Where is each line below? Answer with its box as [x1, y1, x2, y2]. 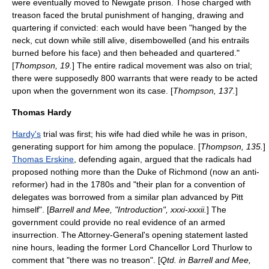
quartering [12, 23, 51, 32]
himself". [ [12, 205, 49, 214]
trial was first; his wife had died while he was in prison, [41, 129, 247, 139]
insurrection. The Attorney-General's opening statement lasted [12, 230, 248, 240]
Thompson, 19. [14, 61, 72, 70]
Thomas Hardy [12, 107, 71, 117]
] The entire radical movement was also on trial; [72, 61, 252, 70]
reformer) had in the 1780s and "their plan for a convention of [12, 180, 245, 189]
